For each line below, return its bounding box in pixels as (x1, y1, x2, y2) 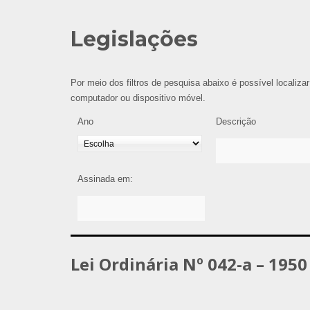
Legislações (71, 26, 198, 52)
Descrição (216, 116, 256, 127)
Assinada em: (77, 174, 133, 184)
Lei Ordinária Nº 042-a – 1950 (71, 253, 307, 275)
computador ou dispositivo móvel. (71, 93, 206, 103)
